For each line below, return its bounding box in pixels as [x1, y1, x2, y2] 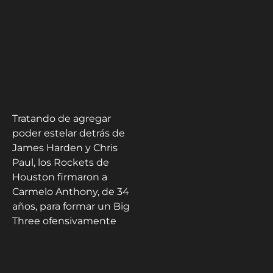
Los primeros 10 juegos [12, 253, 123, 265]
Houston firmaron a [12, 171, 107, 183]
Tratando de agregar [12, 112, 111, 124]
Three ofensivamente [12, 214, 116, 227]
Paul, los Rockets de [12, 156, 109, 168]
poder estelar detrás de [12, 127, 125, 139]
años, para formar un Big [12, 200, 130, 212]
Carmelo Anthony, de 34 [12, 185, 129, 197]
